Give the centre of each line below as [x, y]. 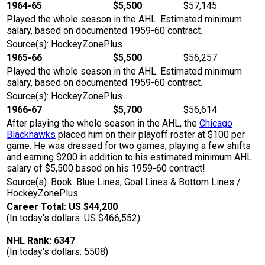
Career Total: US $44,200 [62, 207]
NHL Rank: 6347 [41, 241]
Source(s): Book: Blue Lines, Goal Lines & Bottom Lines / [124, 182]
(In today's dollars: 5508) [57, 252]
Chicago [216, 124]
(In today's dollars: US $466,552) [73, 218]
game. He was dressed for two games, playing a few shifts [129, 146]
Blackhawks [31, 135]
